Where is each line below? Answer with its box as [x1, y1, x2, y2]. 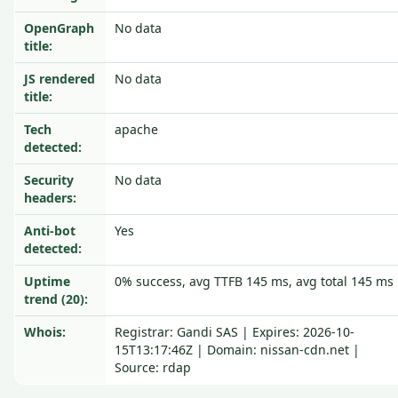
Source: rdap [115, 359, 191, 376]
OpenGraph [24, 20, 94, 36]
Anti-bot [24, 222, 76, 239]
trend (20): [24, 291, 88, 307]
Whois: [24, 323, 66, 340]
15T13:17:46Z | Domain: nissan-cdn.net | [115, 341, 360, 358]
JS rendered [24, 70, 95, 87]
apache [115, 121, 158, 138]
